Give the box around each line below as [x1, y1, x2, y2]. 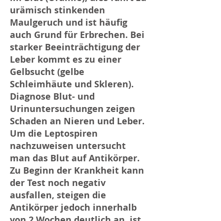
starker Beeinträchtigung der [10, 41, 140, 53]
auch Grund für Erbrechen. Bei [10, 29, 145, 41]
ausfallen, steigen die [10, 189, 106, 201]
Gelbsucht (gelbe [10, 66, 84, 78]
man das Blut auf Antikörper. [10, 152, 140, 164]
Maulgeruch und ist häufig [10, 16, 127, 29]
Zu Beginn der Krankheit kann [10, 164, 144, 177]
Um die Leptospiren [10, 127, 98, 140]
